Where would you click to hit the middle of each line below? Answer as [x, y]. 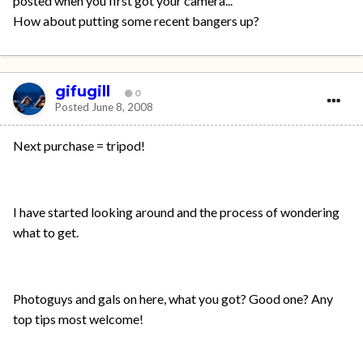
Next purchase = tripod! [79, 146]
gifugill [83, 91]
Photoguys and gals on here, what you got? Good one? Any [173, 299]
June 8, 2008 [122, 107]
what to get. [46, 233]
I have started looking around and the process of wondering [176, 212]
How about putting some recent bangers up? [136, 21]
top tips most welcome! [78, 319]
